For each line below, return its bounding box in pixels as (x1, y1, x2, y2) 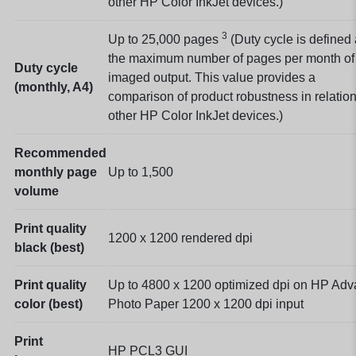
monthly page (14, 164, 97, 179)
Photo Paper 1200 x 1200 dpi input (108, 296, 304, 311)
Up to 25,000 (108, 32, 184, 46)
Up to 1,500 (108, 164, 173, 179)
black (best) (14, 240, 84, 254)
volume (14, 184, 59, 198)
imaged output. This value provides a (108, 70, 315, 84)
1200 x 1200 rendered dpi (108, 230, 253, 245)
